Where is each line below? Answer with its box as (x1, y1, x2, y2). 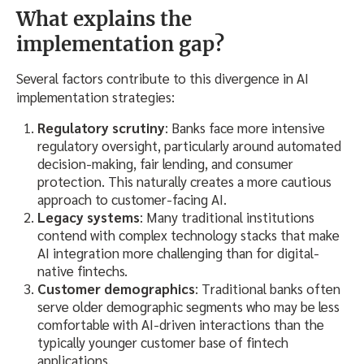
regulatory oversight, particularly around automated (37, 136, 341, 154)
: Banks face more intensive (165, 118, 325, 136)
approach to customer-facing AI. (37, 189, 227, 208)
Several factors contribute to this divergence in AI (16, 68, 309, 87)
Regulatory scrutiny (37, 118, 165, 136)
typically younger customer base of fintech (37, 332, 288, 351)
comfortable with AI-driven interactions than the (37, 314, 324, 333)
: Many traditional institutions (140, 207, 314, 226)
